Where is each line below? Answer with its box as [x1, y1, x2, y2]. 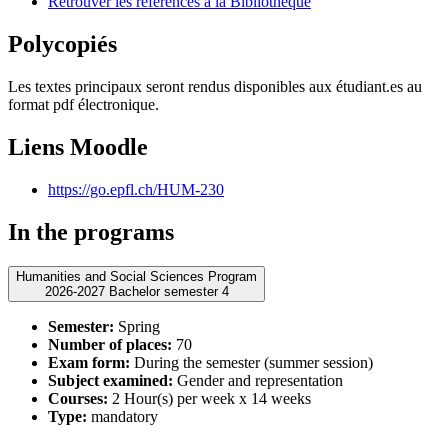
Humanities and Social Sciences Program [16, 268, 257, 284]
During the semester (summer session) [130, 353, 373, 371]
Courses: [48, 389, 108, 407]
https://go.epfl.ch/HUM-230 [48, 181, 224, 199]
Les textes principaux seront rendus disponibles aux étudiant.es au [8, 78, 422, 96]
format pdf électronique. [8, 96, 159, 114]
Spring [114, 317, 160, 335]
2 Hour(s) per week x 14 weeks [108, 389, 311, 407]
